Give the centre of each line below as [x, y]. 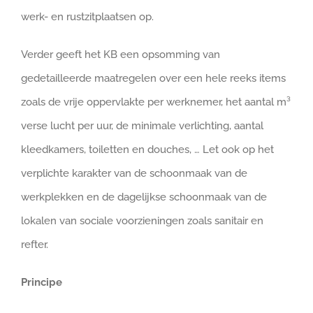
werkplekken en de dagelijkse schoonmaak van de [144, 197]
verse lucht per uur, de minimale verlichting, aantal [142, 126]
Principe [42, 282]
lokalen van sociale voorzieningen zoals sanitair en [142, 221]
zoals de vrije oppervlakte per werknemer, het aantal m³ [156, 102]
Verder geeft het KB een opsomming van [121, 54]
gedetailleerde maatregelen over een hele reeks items [153, 78]
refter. [35, 245]
